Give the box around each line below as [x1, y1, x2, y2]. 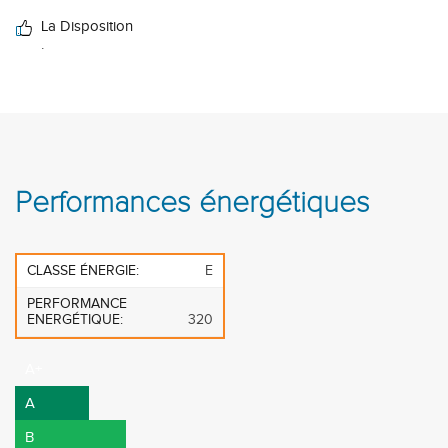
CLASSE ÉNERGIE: [27, 263, 139, 279]
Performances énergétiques [15, 184, 370, 222]
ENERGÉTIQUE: [27, 312, 123, 328]
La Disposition [41, 18, 133, 35]
